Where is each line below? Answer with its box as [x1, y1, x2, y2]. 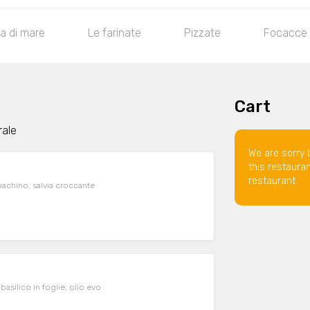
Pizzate [184, 26, 221, 39]
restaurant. [248, 175, 298, 187]
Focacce [264, 26, 307, 39]
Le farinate [88, 26, 141, 39]
